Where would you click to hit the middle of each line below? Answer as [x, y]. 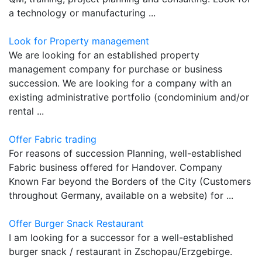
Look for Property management [79, 41]
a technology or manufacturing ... [82, 13]
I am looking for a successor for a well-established [121, 237]
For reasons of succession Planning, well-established [125, 153]
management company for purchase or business [116, 69]
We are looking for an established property [104, 55]
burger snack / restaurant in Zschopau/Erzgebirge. [120, 251]
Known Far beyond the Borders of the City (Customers [130, 181]
